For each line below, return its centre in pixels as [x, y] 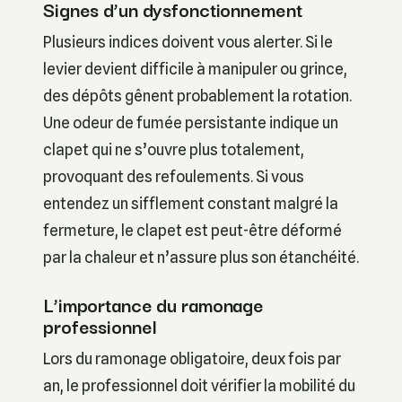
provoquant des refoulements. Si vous [174, 176]
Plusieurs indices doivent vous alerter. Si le [188, 41]
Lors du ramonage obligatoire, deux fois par [192, 359]
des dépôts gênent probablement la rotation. [197, 95]
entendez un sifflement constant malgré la [191, 203]
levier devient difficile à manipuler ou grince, [195, 68]
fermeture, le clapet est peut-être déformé [192, 230]
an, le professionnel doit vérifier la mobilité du [199, 386]
